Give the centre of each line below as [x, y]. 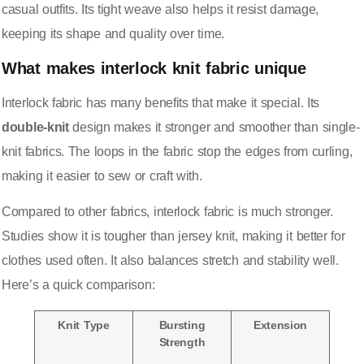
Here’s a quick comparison [77, 284]
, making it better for [290, 236]
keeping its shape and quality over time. [113, 34]
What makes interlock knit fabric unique [154, 68]
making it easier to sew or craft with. [102, 175]
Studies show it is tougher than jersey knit [119, 236]
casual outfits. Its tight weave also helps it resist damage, [160, 10]
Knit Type [84, 325]
